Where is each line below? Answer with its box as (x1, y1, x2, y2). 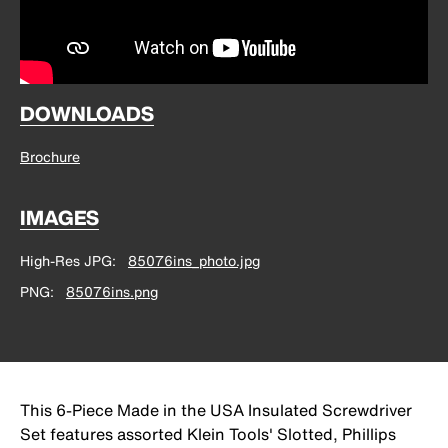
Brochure (20, 146, 80, 168)
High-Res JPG (20, 250, 112, 272)
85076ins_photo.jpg (128, 250, 260, 272)
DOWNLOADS (20, 99, 154, 129)
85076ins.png (66, 281, 158, 303)
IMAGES (20, 203, 99, 233)
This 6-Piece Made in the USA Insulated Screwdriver (20, 398, 412, 423)
